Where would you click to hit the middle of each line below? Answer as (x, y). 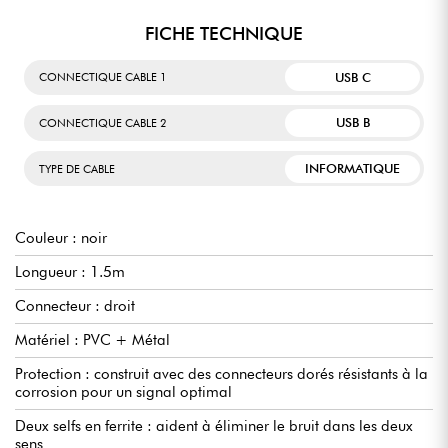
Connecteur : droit (75, 306)
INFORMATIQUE (353, 169)
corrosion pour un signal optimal (123, 392)
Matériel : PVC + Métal (92, 340)
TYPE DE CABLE (77, 168)
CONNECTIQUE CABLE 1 (103, 77)
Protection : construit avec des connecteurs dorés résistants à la (221, 374)
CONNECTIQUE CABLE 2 (103, 122)
